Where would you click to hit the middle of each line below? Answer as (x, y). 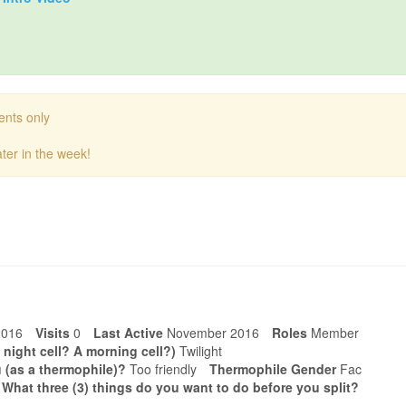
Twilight (201, 351)
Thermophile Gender (273, 369)
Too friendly (163, 369)
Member (335, 333)
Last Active (128, 333)
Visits (53, 333)
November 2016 (213, 333)
